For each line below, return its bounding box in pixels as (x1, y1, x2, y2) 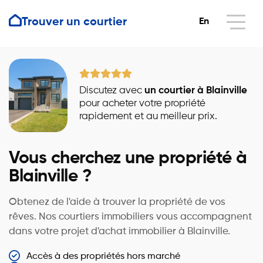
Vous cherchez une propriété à (9, 150, 247, 167)
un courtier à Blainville (144, 85, 247, 96)
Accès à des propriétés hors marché (26, 252, 181, 261)
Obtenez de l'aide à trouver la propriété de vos (9, 197, 225, 207)
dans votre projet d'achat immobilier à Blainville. (9, 227, 230, 237)
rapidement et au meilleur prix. (79, 111, 217, 122)
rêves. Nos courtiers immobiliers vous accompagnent (9, 212, 252, 222)
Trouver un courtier (22, 16, 127, 28)
